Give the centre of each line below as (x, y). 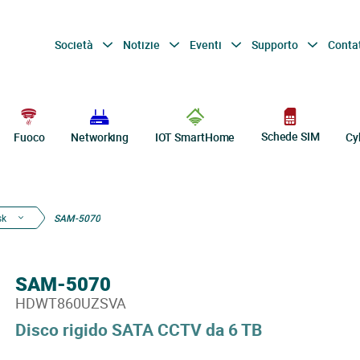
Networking (100, 137)
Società (75, 44)
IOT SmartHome (195, 137)
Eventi (207, 44)
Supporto (276, 44)
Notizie (142, 44)
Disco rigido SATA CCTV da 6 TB (138, 329)
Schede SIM (290, 137)
